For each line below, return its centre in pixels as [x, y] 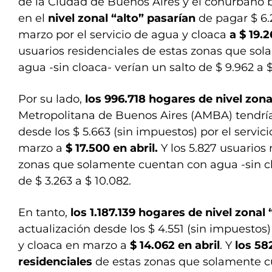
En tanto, [44, 213]
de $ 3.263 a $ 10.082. [75, 181]
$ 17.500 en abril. [112, 148]
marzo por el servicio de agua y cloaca [124, 35]
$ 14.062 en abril [175, 246]
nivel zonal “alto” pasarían [123, 19]
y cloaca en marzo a [74, 246]
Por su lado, [52, 99]
